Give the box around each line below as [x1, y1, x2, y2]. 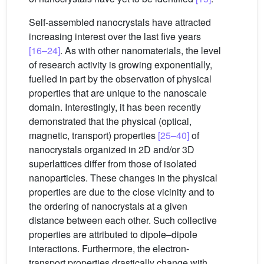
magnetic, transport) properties [29, 128, 158, 142]
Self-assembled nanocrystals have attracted [29, 15, 211, 29]
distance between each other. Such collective [29, 213, 217, 227]
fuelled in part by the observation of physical [29, 72, 212, 85]
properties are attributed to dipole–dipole [29, 227, 197, 241]
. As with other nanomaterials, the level [60, 44, 221, 57]
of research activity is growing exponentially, [29, 58, 212, 71]
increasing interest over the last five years [29, 29, 201, 43]
